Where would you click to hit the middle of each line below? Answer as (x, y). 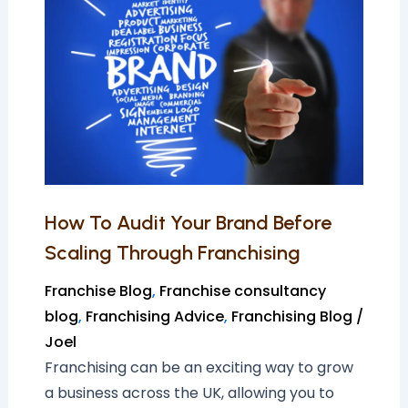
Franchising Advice (154, 316)
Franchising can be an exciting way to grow (199, 367)
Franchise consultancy (242, 291)
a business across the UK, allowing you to (189, 393)
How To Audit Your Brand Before (188, 222)
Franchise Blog (98, 291)
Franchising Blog (291, 316)
